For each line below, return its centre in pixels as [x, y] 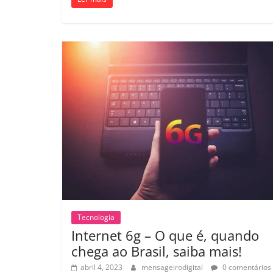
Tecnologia [96, 217]
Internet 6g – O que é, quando [165, 235]
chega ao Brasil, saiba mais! [157, 251]
